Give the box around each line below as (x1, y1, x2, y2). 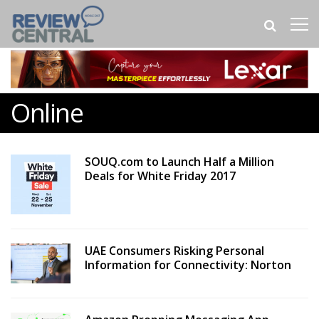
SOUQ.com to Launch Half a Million (84, 154, 274, 170)
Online (11, 95, 83, 131)
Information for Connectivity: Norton (84, 256, 291, 273)
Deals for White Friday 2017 (84, 168, 236, 184)
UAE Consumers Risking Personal (84, 242, 264, 258)
